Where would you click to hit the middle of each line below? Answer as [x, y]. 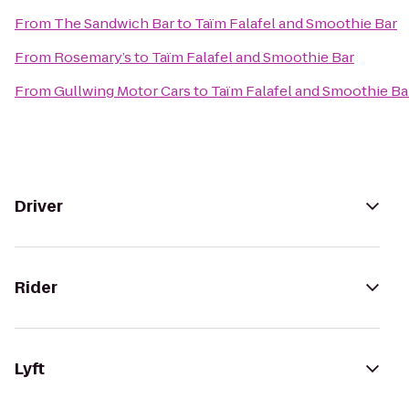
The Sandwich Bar [114, 23]
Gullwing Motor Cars [122, 91]
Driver [39, 206]
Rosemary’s [93, 57]
